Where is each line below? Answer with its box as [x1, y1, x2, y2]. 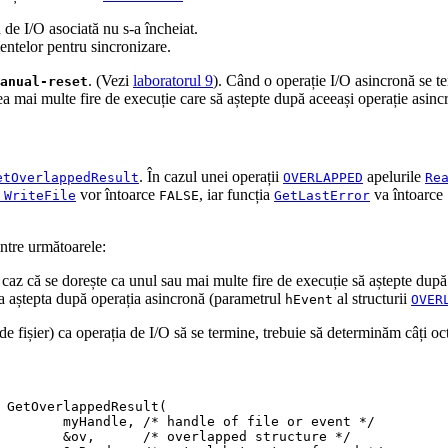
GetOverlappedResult [7, 399, 159, 415]
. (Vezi [88, 71, 133, 89]
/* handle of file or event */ [143, 414, 375, 430]
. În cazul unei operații [139, 168, 283, 186]
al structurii [333, 290, 411, 308]
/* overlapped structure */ [143, 429, 351, 445]
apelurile [363, 168, 425, 186]
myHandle [7, 414, 127, 430]
